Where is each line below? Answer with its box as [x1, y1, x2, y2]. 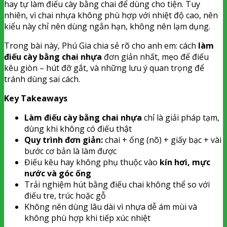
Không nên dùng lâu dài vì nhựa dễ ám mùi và [24, 201, 197, 212]
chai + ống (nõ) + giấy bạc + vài [103, 134, 221, 145]
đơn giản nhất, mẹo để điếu [102, 51, 209, 62]
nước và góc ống [24, 167, 91, 179]
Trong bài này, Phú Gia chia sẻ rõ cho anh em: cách [4, 40, 198, 51]
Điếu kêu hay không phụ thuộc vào [24, 156, 160, 168]
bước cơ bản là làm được [24, 145, 117, 157]
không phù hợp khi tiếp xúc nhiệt [24, 212, 150, 223]
